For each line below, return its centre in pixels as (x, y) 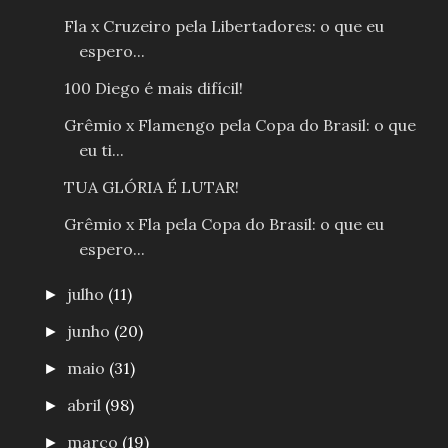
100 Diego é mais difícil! (153, 88)
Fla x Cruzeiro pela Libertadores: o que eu (223, 26)
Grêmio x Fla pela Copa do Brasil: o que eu (223, 224)
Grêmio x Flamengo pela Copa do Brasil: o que (239, 125)
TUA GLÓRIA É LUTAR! (151, 187)
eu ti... (101, 150)
